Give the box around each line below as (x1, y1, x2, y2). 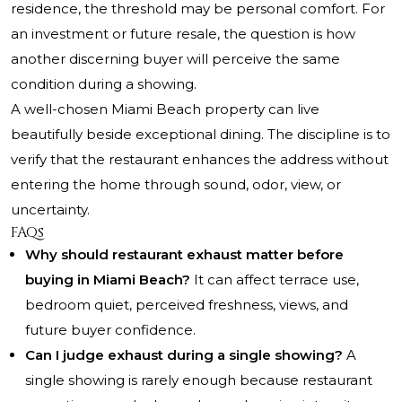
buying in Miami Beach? (25, 271, 190, 289)
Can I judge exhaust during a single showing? (25, 346, 343, 364)
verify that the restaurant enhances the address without (11, 151, 389, 169)
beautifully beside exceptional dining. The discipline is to (11, 126, 390, 144)
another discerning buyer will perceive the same (11, 50, 340, 68)
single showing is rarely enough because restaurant (25, 371, 372, 389)
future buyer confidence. (25, 321, 196, 339)
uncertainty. (11, 201, 90, 219)
